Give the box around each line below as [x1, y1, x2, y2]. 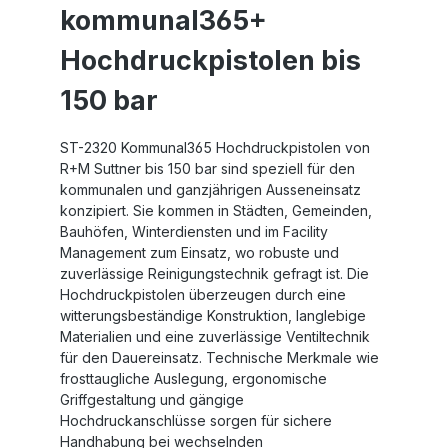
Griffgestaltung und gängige [60, 390, 244, 408]
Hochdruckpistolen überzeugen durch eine [60, 285, 346, 303]
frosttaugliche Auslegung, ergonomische [60, 369, 327, 387]
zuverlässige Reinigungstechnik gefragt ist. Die [60, 264, 369, 282]
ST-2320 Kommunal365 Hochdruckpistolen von [60, 138, 370, 156]
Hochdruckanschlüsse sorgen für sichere [60, 411, 332, 429]
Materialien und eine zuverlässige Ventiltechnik [60, 327, 370, 345]
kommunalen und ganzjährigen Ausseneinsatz [60, 180, 361, 198]
